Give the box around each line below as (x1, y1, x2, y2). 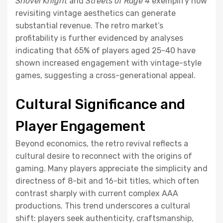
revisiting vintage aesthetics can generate (15, 8, 176, 18)
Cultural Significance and (15, 96, 185, 112)
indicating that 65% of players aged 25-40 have (15, 45, 196, 55)
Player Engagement (15, 117, 145, 134)
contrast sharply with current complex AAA (15, 188, 178, 198)
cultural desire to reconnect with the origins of (15, 151, 192, 161)
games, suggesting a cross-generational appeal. (15, 70, 196, 80)
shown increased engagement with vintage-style (15, 58, 202, 68)
